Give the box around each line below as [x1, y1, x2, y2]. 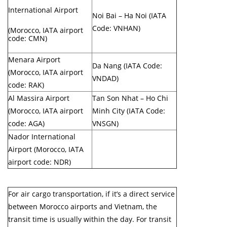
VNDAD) [92, 73, 119, 83]
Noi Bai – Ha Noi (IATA [92, 10, 166, 20]
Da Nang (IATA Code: [92, 60, 162, 70]
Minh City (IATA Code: [92, 105, 165, 116]
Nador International [8, 131, 75, 141]
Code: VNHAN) [92, 23, 140, 33]
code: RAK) [8, 80, 44, 90]
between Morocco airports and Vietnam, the [8, 201, 157, 211]
